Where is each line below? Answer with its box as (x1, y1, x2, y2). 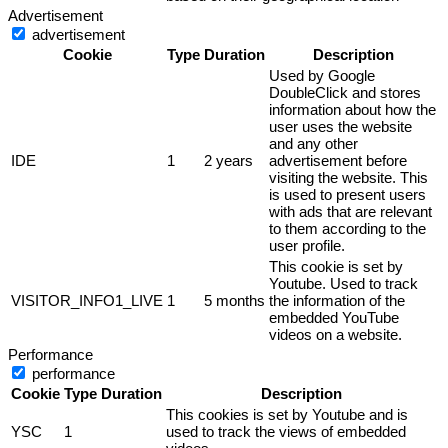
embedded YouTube (269, 308, 399, 326)
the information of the (269, 291, 405, 309)
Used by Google (269, 66, 375, 84)
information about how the (269, 100, 436, 118)
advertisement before (269, 151, 407, 169)
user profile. (269, 236, 345, 254)
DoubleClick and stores (269, 83, 421, 101)
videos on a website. (269, 325, 402, 343)
